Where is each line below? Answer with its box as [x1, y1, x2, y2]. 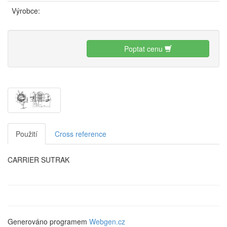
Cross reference [55, 128, 106, 139]
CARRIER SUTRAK [8, 154, 69, 165]
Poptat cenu [124, 43, 165, 54]
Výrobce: [12, 5, 40, 16]
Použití [16, 128, 37, 139]
